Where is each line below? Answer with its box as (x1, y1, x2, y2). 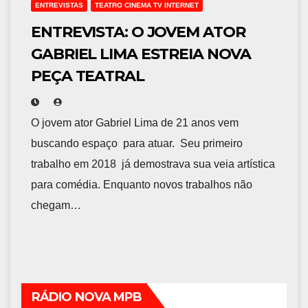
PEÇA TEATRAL (31, 67, 144, 86)
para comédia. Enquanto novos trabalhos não (31, 179, 252, 191)
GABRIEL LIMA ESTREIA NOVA (31, 45, 251, 64)
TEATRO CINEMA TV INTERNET (95, 1, 199, 10)
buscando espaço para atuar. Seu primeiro (31, 137, 243, 150)
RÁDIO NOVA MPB (32, 289, 142, 305)
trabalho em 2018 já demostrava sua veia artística (31, 158, 275, 170)
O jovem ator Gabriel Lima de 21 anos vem (31, 117, 239, 129)
